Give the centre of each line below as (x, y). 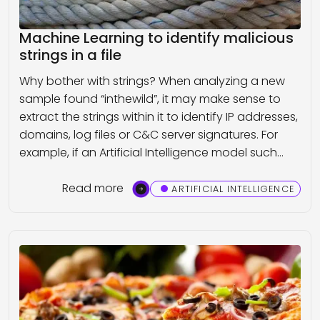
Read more (93, 189)
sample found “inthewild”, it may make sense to (150, 99)
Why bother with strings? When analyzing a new (152, 81)
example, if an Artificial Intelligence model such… (151, 153)
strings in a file (70, 55)
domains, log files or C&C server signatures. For (149, 135)
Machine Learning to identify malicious (156, 38)
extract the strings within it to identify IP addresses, (159, 117)
